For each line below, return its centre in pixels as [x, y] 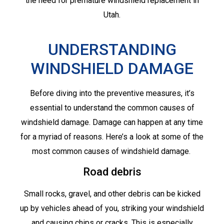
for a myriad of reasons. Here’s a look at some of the [112, 136]
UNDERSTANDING [112, 49]
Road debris [112, 172]
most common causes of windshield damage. [112, 151]
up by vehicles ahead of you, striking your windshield [112, 208]
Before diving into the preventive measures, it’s [112, 93]
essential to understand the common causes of [112, 107]
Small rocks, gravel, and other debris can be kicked [112, 194]
